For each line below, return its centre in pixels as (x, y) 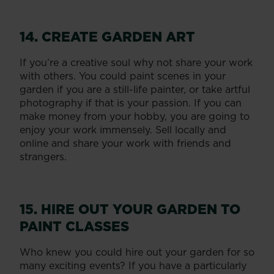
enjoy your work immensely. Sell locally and (123, 129)
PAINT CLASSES (74, 226)
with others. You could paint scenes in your (123, 76)
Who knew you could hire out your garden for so (137, 252)
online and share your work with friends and (125, 143)
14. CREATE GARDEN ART (107, 36)
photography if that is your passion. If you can (131, 102)
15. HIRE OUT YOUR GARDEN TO (130, 209)
